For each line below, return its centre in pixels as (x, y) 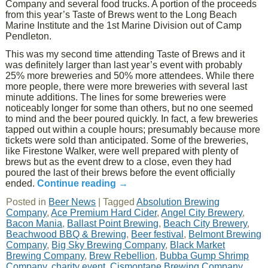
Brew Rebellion (122, 256)
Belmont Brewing (225, 234)
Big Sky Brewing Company (109, 245)
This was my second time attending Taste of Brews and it (125, 54)
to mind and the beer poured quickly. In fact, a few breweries (132, 119)
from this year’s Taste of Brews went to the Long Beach (121, 15)
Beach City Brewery (205, 223)
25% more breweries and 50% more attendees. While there (130, 76)
